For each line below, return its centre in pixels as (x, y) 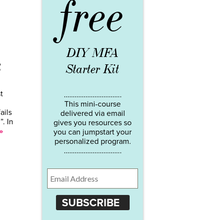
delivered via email (93, 114)
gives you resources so (93, 123)
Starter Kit (93, 69)
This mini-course (93, 104)
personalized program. (93, 142)
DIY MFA (93, 53)
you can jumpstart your (93, 132)
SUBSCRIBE (91, 203)
